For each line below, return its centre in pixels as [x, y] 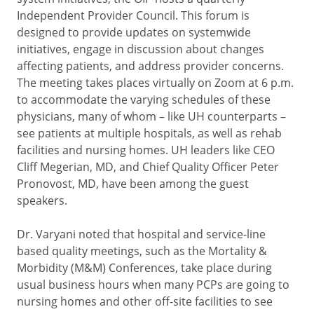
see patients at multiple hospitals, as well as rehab [149, 133]
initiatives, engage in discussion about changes [141, 49]
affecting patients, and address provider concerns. [150, 66]
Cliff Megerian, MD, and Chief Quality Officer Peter [148, 167]
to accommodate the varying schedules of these [144, 100]
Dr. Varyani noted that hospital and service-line [141, 234]
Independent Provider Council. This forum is [133, 15]
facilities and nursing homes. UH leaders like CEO [146, 150]
